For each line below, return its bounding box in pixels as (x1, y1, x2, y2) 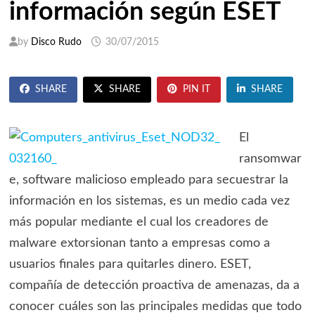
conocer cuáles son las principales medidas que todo (8, 300, 302, 314)
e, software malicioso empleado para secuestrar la (8, 174, 288, 187)
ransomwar (238, 153, 302, 166)
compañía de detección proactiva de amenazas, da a (8, 279, 300, 292)
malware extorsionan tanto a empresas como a (8, 237, 270, 250)
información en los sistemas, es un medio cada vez (8, 195, 290, 208)
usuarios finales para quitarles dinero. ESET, (8, 258, 251, 271)
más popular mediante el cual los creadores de (8, 216, 269, 229)
